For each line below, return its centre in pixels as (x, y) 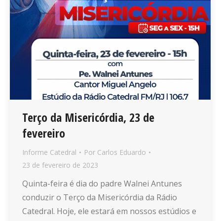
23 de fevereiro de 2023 (60, 165)
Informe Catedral (49, 152)
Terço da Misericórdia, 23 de (88, 117)
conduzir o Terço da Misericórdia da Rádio (100, 198)
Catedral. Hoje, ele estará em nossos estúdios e (109, 211)
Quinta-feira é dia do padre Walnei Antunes (102, 184)
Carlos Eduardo (122, 152)
